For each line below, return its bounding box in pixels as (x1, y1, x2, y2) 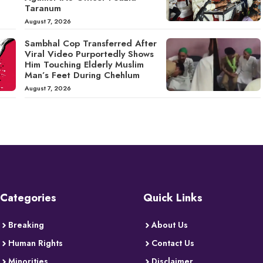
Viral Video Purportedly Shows (24, 47, 154, 60)
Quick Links (143, 190, 203, 206)
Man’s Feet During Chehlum (24, 68, 140, 82)
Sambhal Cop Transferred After (24, 36, 157, 50)
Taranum (24, 1, 61, 15)
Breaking (8, 219, 44, 231)
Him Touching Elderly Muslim (24, 58, 144, 71)
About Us (151, 219, 188, 231)
